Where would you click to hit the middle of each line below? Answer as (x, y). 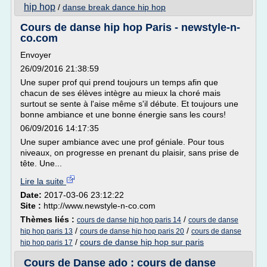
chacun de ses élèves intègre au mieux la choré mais (120, 93)
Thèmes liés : (49, 219)
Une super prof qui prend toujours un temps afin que (119, 82)
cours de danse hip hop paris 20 (132, 231)
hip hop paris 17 (46, 243)
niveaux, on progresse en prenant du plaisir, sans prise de (130, 153)
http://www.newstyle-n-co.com (100, 206)
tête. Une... (41, 163)
